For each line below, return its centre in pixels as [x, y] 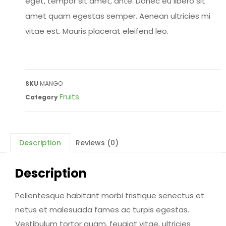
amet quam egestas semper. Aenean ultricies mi [118, 16]
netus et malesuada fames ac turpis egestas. [102, 209]
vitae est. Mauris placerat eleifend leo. [97, 31]
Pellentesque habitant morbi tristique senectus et [110, 195]
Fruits [69, 96]
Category [42, 97]
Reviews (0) [97, 143]
